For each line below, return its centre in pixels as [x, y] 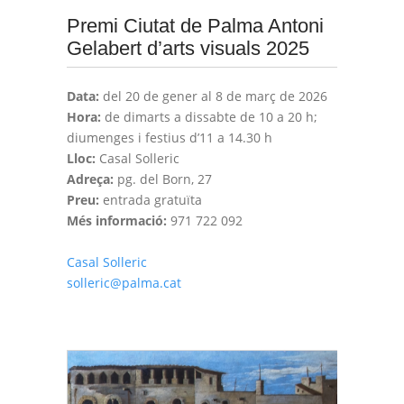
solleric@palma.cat [124, 283]
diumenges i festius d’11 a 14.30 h [170, 138]
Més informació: [117, 220]
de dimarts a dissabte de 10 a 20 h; [209, 117]
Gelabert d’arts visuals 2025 [188, 48]
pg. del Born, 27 [163, 179]
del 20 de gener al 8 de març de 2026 [213, 96]
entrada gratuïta [151, 200]
